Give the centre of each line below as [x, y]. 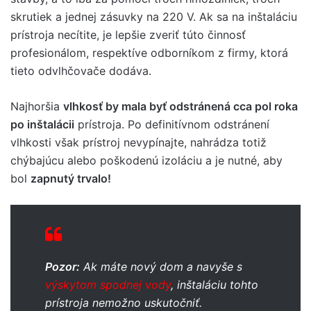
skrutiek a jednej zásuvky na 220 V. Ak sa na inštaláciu [154, 16]
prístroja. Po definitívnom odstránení [172, 124]
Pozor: [62, 266]
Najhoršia [37, 106]
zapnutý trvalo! [71, 178]
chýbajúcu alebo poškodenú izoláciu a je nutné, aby [146, 160]
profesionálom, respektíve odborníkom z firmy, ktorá [149, 52]
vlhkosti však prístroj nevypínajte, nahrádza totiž [138, 142]
